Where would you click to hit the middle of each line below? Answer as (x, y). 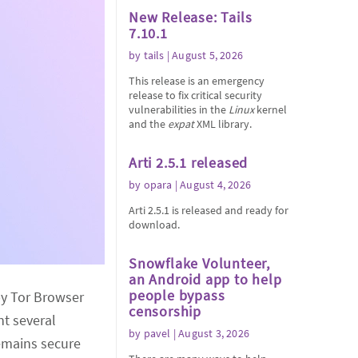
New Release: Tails (191, 17)
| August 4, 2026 (212, 185)
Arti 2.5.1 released (189, 163)
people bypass (177, 295)
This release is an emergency (197, 81)
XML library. (223, 124)
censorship (165, 311)
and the (148, 124)
